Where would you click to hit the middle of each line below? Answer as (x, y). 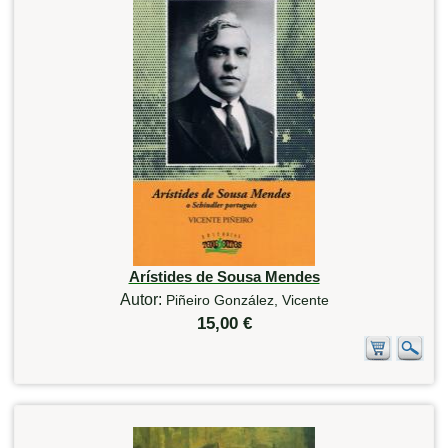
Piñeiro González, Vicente (247, 299)
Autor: (142, 299)
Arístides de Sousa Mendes (224, 276)
